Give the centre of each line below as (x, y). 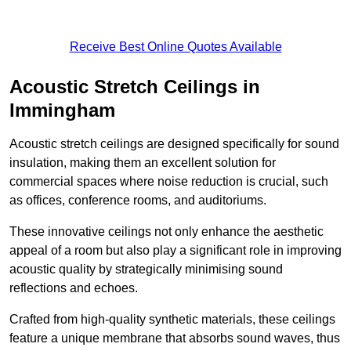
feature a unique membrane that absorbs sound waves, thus (175, 338)
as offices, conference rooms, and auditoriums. (138, 201)
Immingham (62, 110)
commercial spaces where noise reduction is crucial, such (169, 182)
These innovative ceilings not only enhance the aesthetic (166, 232)
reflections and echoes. (74, 288)
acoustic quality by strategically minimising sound (146, 270)
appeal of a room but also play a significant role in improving (175, 251)
